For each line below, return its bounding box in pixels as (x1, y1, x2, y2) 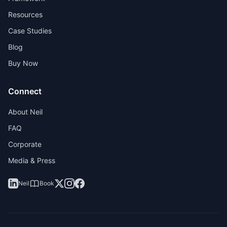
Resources (8, 10, 43, 19)
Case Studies (8, 26, 52, 35)
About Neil (8, 107, 43, 116)
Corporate (8, 140, 42, 148)
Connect (8, 86, 42, 96)
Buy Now (8, 59, 38, 67)
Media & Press (8, 156, 55, 165)
